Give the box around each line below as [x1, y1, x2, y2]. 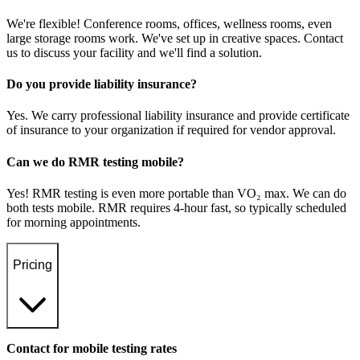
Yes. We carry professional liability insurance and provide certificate [6, 108, 350, 123]
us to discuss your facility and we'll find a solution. [6, 45, 262, 59]
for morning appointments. [6, 215, 141, 229]
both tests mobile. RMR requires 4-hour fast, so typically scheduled [6, 200, 346, 215]
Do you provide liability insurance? [6, 77, 197, 92]
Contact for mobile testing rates [6, 342, 177, 356]
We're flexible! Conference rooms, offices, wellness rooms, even [6, 16, 332, 31]
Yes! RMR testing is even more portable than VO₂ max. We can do [6, 186, 346, 200]
